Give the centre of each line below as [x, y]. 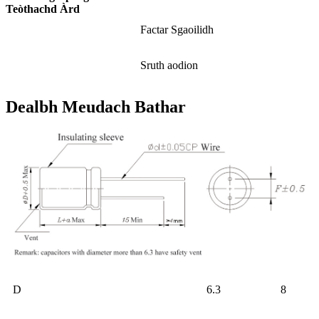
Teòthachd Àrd [43, 9]
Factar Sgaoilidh [177, 29]
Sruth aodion [169, 65]
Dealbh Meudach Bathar [96, 106]
